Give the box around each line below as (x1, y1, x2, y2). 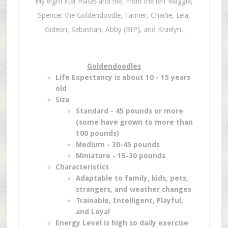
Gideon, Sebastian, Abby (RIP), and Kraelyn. (44, 25, 183, 34)
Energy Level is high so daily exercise (55, 219, 188, 227)
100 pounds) (75, 129, 119, 137)
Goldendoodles (87, 62, 141, 70)
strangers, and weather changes (75, 185, 191, 193)
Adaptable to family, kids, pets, (75, 174, 188, 182)
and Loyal (75, 208, 110, 216)
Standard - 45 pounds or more (75, 107, 183, 115)
